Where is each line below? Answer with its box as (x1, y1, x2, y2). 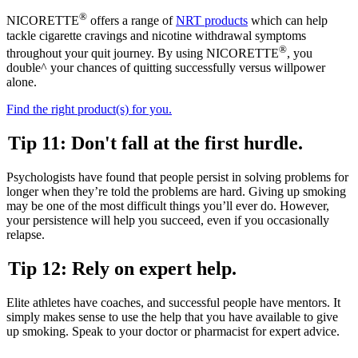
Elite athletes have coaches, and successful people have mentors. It (6, 295, 340, 309)
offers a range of (87, 14, 176, 28)
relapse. (6, 227, 45, 241)
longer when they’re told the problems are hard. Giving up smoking (6, 184, 346, 198)
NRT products (176, 14, 248, 28)
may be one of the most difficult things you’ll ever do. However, (6, 198, 329, 213)
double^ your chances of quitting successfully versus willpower (6, 61, 325, 75)
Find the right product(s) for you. (6, 102, 172, 117)
